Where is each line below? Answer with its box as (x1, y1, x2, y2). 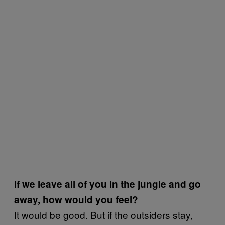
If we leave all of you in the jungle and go (14, 177, 201, 191)
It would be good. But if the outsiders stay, (14, 208, 193, 221)
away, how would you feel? (14, 193, 138, 206)
